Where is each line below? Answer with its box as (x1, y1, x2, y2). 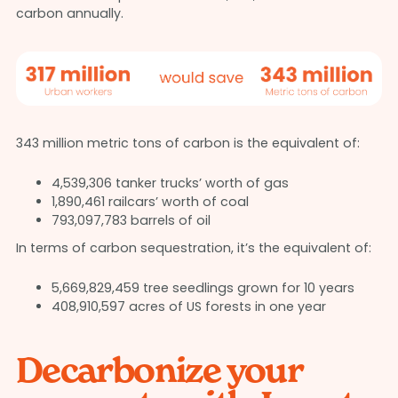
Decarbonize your (15, 349, 303, 392)
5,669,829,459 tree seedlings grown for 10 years (51, 279, 354, 298)
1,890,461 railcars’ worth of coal (51, 193, 249, 211)
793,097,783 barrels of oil (51, 211, 211, 230)
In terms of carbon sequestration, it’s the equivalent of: (15, 239, 371, 258)
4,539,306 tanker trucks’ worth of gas (51, 174, 289, 193)
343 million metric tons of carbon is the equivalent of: (15, 134, 360, 153)
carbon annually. (15, 4, 123, 22)
